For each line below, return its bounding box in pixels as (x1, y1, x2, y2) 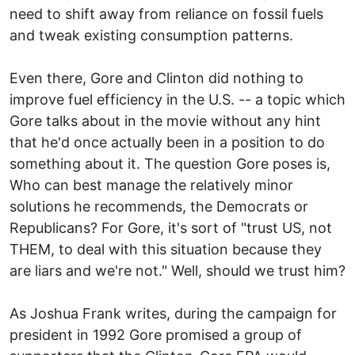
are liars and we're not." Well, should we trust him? (10, 261, 345, 279)
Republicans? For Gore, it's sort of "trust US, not (10, 219, 332, 236)
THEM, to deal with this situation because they (10, 240, 322, 258)
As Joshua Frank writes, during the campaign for (10, 304, 337, 322)
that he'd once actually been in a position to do (10, 133, 325, 151)
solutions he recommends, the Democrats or (10, 197, 308, 215)
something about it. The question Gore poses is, (10, 155, 330, 172)
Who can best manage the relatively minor (10, 176, 293, 193)
